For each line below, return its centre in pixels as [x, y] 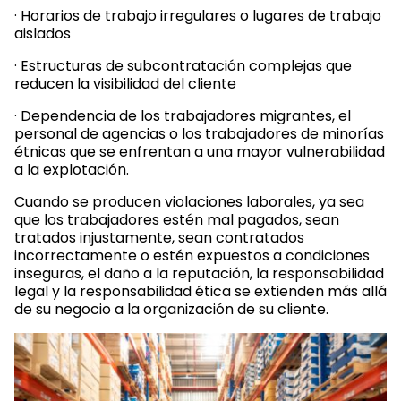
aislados [43, 34]
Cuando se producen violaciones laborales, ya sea [189, 202]
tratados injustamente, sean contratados [159, 238]
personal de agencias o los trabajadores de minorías [199, 134]
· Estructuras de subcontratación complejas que [183, 66]
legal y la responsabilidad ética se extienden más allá [200, 291]
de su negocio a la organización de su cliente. [171, 309]
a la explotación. [72, 170]
